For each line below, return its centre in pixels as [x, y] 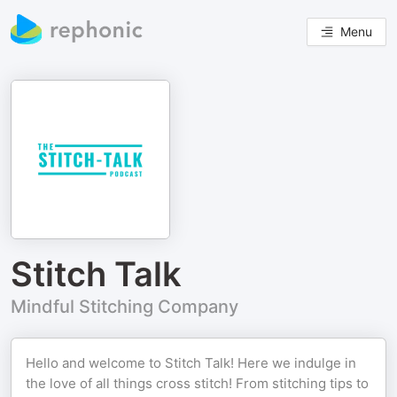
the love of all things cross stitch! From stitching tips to [197, 383]
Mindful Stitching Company [125, 307]
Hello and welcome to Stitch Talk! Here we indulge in [191, 363]
